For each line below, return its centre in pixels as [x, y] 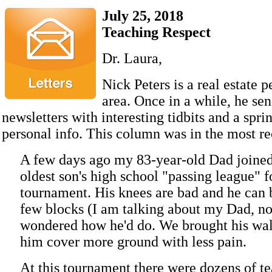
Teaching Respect [156, 32]
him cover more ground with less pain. [133, 242]
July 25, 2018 [143, 16]
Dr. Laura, [132, 58]
